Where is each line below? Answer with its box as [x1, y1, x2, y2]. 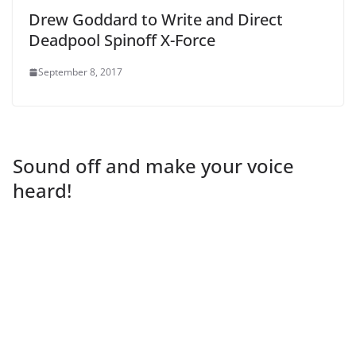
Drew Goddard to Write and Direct [29, 9, 283, 31]
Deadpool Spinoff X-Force [29, 29, 215, 52]
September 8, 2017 [38, 65, 122, 79]
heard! [13, 177, 72, 204]
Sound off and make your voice [13, 153, 294, 180]
